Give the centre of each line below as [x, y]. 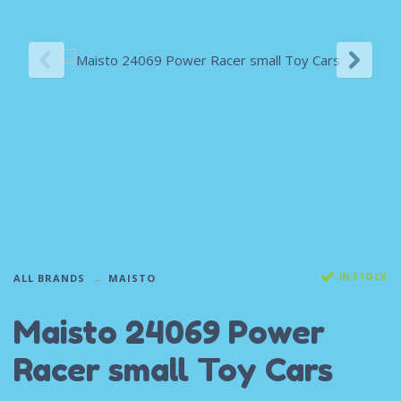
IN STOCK [363, 276]
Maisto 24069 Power [169, 332]
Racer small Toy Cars [173, 370]
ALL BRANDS [49, 278]
